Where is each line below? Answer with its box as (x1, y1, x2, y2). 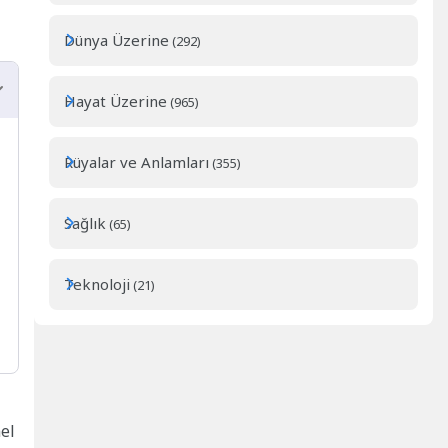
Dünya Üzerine (64, 30, 170, 51)
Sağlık (64, 213, 107, 234)
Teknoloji (64, 274, 131, 295)
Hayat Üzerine (64, 91, 168, 112)
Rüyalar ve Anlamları (64, 152, 210, 173)
